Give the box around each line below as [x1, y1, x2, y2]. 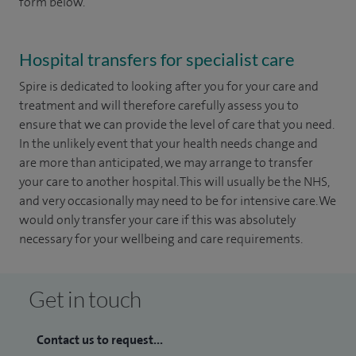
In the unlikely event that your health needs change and [19, 135, 318, 152]
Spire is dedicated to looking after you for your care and [19, 78, 319, 95]
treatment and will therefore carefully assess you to [19, 97, 299, 114]
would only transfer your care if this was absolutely [19, 211, 296, 228]
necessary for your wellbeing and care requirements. [19, 230, 303, 247]
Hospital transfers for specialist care [19, 48, 295, 70]
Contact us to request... [37, 331, 163, 348]
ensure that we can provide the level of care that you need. [19, 116, 334, 133]
